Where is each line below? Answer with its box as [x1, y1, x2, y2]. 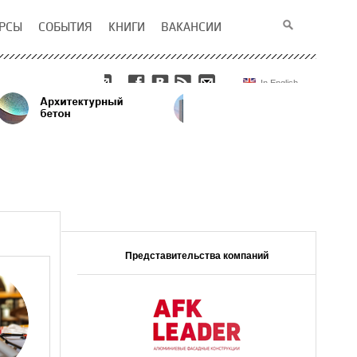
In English [261, 78, 298, 88]
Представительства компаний [124, 250, 269, 261]
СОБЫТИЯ [38, 18, 92, 35]
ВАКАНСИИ [161, 18, 222, 35]
